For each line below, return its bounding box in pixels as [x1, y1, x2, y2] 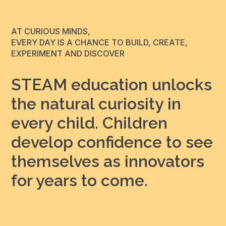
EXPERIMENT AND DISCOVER [11, 48, 125, 59]
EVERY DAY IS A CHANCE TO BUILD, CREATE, [11, 37, 188, 47]
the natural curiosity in [11, 94, 182, 113]
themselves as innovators [11, 151, 205, 171]
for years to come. [11, 171, 148, 190]
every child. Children [11, 113, 168, 132]
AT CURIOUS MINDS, [11, 26, 91, 36]
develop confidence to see [11, 132, 213, 151]
